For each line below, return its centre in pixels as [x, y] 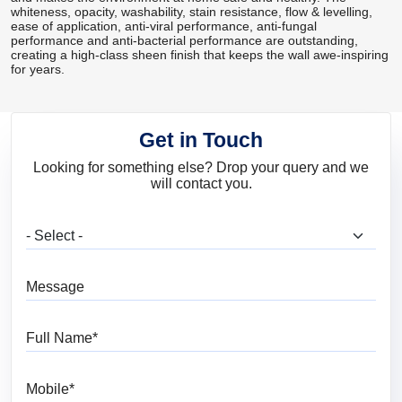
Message [226, 279]
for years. [38, 70]
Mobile [219, 381]
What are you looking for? [273, 231]
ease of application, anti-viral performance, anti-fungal [164, 26]
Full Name [229, 330]
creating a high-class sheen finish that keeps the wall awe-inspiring [200, 55]
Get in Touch [201, 140]
